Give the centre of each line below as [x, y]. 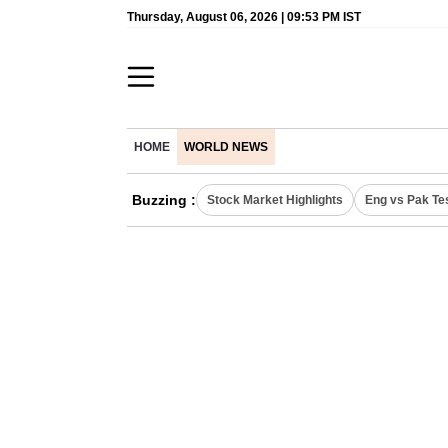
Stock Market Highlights [275, 200]
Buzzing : [164, 200]
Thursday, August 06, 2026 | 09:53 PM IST [244, 17]
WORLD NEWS [226, 147]
